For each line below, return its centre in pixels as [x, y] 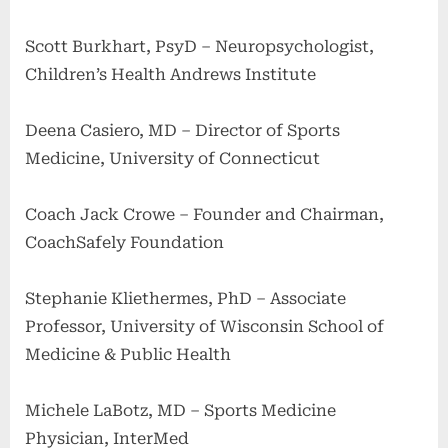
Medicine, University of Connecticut [172, 159]
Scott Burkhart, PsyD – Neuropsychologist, [199, 47]
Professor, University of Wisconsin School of [204, 327]
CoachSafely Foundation [124, 243]
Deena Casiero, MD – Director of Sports [182, 131]
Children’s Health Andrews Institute [170, 75]
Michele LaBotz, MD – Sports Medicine [180, 411]
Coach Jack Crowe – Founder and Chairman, [204, 215]
